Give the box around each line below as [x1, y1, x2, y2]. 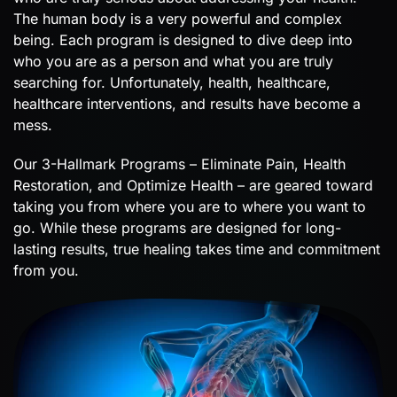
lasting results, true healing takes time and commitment [13, 240, 380, 259]
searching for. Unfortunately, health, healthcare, [13, 74, 331, 92]
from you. [13, 261, 79, 280]
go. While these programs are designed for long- [13, 219, 341, 237]
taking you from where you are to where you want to [13, 198, 366, 216]
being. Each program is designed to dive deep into [13, 31, 353, 50]
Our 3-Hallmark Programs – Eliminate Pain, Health [13, 155, 346, 174]
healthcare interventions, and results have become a [13, 95, 361, 113]
